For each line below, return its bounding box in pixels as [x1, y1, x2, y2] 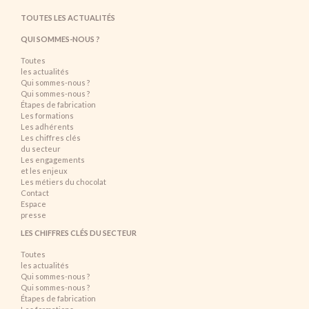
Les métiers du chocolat [21, 177, 106, 187]
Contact [21, 188, 49, 198]
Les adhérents [21, 122, 74, 132]
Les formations [21, 111, 74, 121]
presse [21, 210, 46, 220]
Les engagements [21, 155, 85, 165]
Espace [21, 199, 46, 209]
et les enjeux [21, 166, 68, 176]
